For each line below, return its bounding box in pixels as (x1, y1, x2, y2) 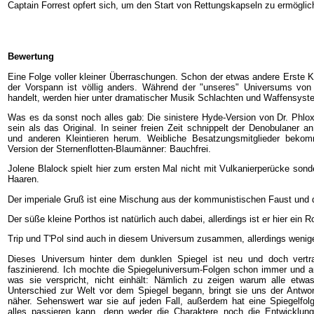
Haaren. (8, 174, 39, 185)
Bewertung (8, 51, 54, 62)
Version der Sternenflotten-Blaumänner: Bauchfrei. (8, 143, 211, 154)
